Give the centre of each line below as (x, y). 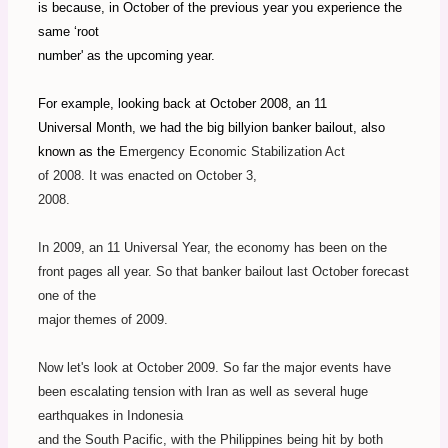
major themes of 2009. (103, 320)
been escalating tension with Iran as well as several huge (203, 392)
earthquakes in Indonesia (110, 416)
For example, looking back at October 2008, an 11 (182, 104)
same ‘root (68, 32)
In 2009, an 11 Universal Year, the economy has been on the (212, 248)
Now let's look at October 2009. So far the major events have (214, 368)
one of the (67, 296)
